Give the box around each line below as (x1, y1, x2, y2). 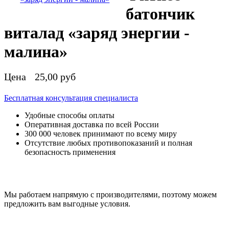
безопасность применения (25, 148, 116, 157)
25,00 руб (35, 71, 76, 83)
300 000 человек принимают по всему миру (25, 129, 177, 139)
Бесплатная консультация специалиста (4, 94, 138, 103)
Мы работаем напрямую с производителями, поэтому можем (4, 190, 217, 199)
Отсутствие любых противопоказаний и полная (25, 139, 192, 148)
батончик (125, 4, 195, 23)
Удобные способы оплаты (25, 111, 114, 120)
